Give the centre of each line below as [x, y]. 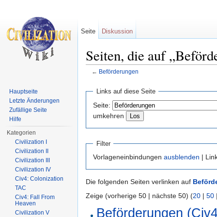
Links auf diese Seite [126, 92]
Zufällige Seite [28, 110]
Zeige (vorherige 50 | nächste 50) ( [139, 196]
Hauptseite [24, 92]
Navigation [145, 79]
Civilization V [32, 213]
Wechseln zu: [107, 79]
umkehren [108, 116]
